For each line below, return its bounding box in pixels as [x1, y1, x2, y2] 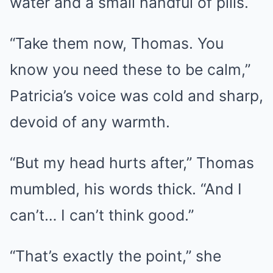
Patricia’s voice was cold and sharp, [10, 87, 263, 105]
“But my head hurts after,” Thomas [10, 154, 254, 172]
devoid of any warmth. [10, 113, 170, 131]
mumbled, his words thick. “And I [10, 180, 242, 198]
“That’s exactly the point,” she [10, 247, 221, 265]
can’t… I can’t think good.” [10, 206, 194, 224]
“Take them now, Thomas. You [10, 34, 224, 52]
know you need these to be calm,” [10, 60, 250, 79]
